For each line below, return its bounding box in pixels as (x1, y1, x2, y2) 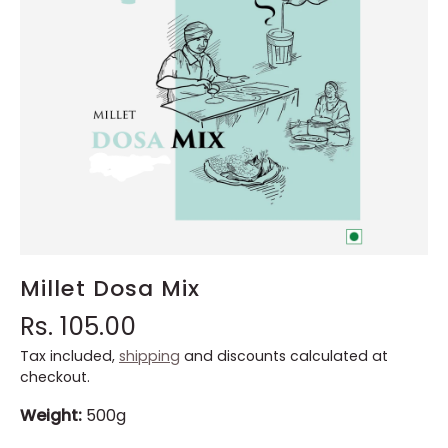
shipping (119, 345, 180, 366)
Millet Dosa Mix (20, 272, 201, 304)
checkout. (20, 366, 90, 387)
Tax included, (20, 345, 119, 366)
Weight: (20, 403, 82, 427)
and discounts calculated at (180, 345, 388, 366)
